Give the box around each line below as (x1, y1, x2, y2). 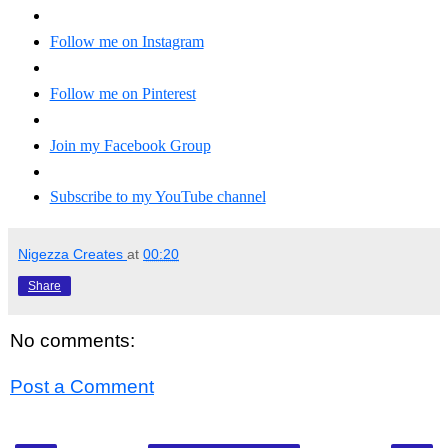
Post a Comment (10, 375, 154, 397)
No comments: (10, 329, 135, 351)
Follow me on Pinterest (49, 84, 196, 102)
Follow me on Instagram (49, 32, 204, 50)
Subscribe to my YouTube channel (49, 188, 266, 206)
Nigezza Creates (18, 246, 123, 263)
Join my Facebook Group (49, 136, 211, 154)
